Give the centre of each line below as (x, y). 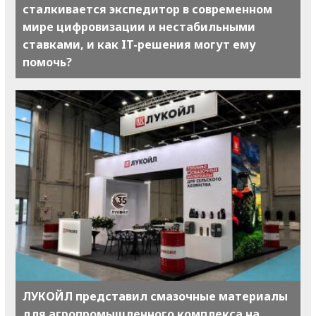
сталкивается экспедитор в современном (147, 10)
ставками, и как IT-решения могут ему (139, 45)
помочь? (47, 62)
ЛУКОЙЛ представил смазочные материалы (155, 296)
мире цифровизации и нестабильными (139, 27)
